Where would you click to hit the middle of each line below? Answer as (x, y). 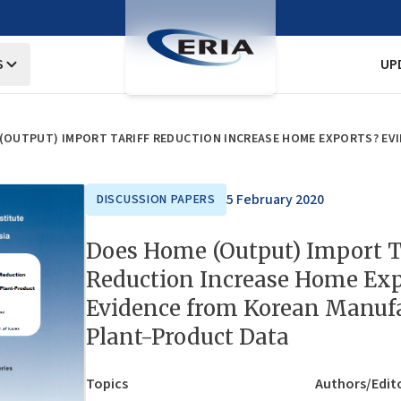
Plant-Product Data (188, 337)
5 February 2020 (275, 200)
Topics (107, 384)
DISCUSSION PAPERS (156, 200)
